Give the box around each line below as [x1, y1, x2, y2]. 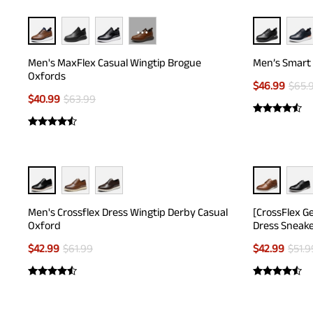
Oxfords [28, 70, 66, 82]
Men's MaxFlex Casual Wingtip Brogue [28, 57, 201, 68]
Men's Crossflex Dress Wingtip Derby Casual [28, 206, 228, 218]
